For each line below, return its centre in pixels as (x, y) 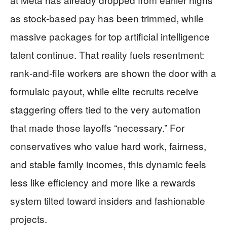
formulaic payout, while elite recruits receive (104, 91)
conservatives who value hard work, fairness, (108, 146)
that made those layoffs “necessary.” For (97, 127)
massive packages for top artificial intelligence (110, 36)
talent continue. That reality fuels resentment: (107, 54)
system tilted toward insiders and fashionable (108, 200)
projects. (29, 219)
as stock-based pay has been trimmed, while (107, 18)
